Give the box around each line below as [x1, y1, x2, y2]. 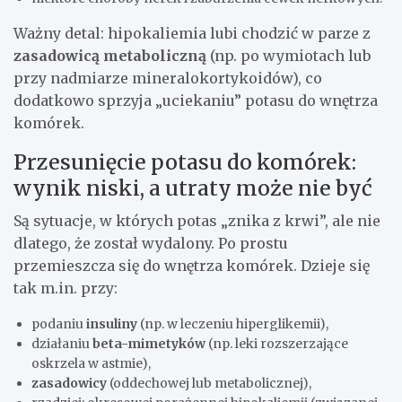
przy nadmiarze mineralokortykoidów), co [13, 69, 322, 88]
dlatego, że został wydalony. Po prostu [13, 234, 288, 253]
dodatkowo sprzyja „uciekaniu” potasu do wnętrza [13, 92, 378, 110]
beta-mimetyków [92, 336, 205, 353]
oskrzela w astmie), [31, 355, 151, 372]
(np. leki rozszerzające [205, 336, 348, 353]
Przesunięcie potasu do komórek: [13, 149, 356, 176]
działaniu [31, 336, 92, 353]
